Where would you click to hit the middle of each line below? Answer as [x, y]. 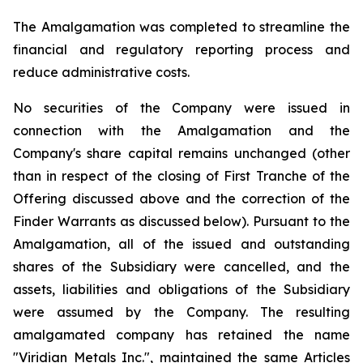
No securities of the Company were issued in [181, 108]
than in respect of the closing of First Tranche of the [181, 176]
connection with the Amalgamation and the [181, 130]
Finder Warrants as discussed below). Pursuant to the [181, 221]
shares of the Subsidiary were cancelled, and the [181, 267]
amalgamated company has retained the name [181, 335]
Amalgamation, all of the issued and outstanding [181, 244]
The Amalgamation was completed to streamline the [181, 27]
